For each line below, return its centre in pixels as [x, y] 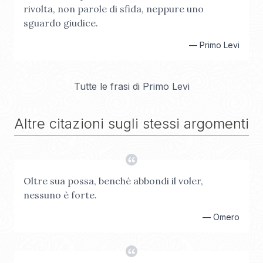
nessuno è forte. [60, 195]
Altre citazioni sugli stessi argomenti [131, 124]
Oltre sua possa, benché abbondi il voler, [113, 181]
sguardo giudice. [61, 23]
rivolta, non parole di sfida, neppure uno [114, 9]
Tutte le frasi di [108, 86]
